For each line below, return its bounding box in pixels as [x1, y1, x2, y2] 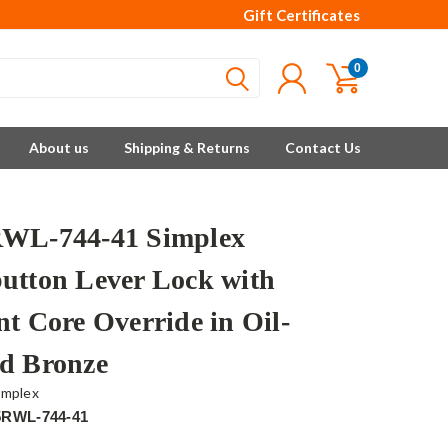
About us [29, 139, 89, 156]
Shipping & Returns [124, 139, 250, 156]
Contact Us [285, 139, 361, 156]
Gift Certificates [243, 6, 360, 24]
